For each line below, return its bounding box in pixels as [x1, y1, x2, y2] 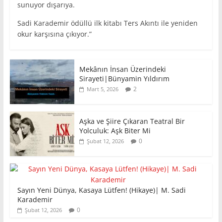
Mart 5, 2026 [86, 85, 118, 93]
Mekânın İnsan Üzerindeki [79, 64, 166, 74]
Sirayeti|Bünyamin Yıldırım [79, 74, 169, 84]
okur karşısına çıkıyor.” [17, 29, 92, 39]
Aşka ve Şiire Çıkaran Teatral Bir [79, 116, 185, 126]
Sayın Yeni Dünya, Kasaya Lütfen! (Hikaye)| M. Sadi [17, 185, 186, 195]
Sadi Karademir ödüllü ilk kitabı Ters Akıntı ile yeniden [17, 18, 198, 28]
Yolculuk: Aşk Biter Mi [79, 126, 151, 136]
